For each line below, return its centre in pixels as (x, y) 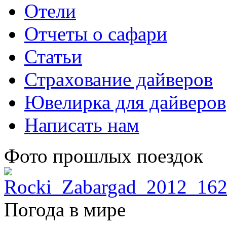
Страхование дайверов (119, 79)
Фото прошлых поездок (104, 156)
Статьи (53, 56)
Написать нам (82, 125)
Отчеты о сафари (96, 34)
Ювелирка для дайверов (125, 102)
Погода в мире (65, 210)
